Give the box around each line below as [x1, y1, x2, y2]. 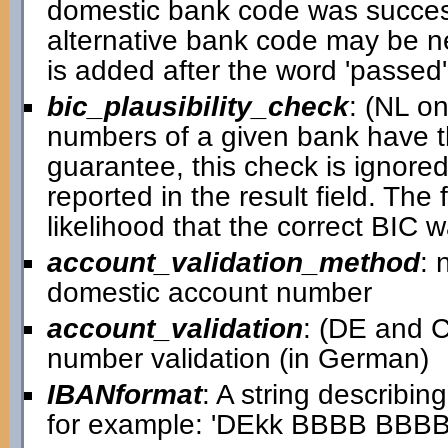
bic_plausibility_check [46, 91, 349, 122]
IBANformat [46, 379, 202, 410]
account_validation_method [46, 247, 420, 278]
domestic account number [46, 277, 372, 308]
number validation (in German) [46, 343, 429, 374]
